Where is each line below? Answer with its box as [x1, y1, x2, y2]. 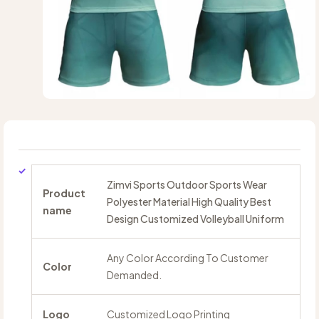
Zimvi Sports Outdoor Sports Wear [107, 178, 267, 192]
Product [43, 187, 85, 200]
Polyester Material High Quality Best [107, 195, 271, 209]
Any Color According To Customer [107, 251, 268, 265]
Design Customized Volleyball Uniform [107, 212, 284, 226]
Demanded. [107, 268, 162, 282]
